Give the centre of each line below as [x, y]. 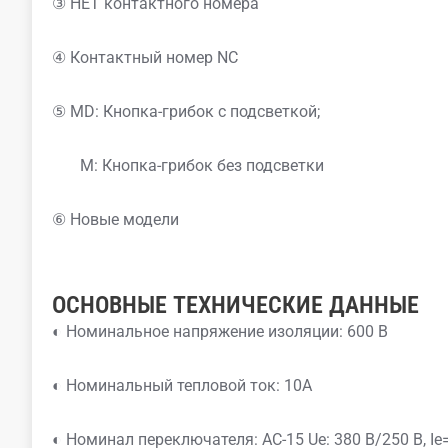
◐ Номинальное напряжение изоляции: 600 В [220, 332]
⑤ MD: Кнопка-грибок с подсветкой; [186, 112]
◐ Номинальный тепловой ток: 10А [182, 386]
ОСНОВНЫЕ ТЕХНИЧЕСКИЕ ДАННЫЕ [235, 305]
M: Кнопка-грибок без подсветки [188, 166]
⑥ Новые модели [115, 220]
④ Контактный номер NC [145, 58]
